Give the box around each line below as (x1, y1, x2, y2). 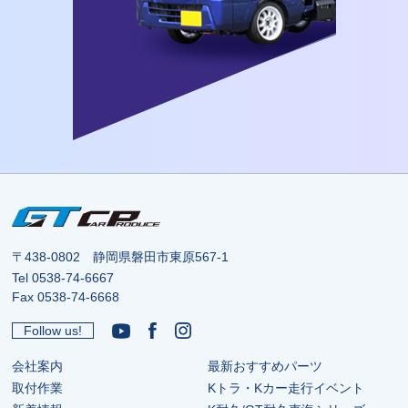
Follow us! (24, 323, 83, 339)
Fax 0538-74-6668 (12, 290, 120, 305)
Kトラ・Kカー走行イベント (208, 381, 365, 396)
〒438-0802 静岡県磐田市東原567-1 (12, 250, 229, 265)
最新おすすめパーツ (208, 359, 323, 374)
